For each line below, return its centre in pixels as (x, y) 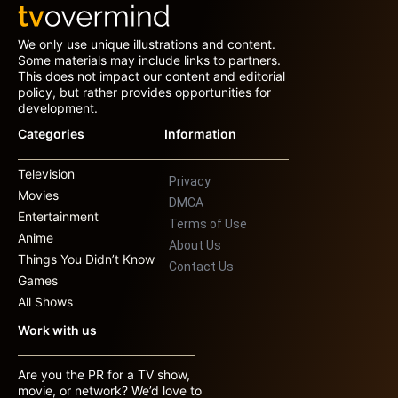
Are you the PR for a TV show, (104, 375)
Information (200, 134)
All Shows (45, 302)
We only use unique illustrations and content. (147, 44)
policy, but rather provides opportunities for (144, 92)
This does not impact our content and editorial (151, 76)
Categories (51, 134)
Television (46, 174)
